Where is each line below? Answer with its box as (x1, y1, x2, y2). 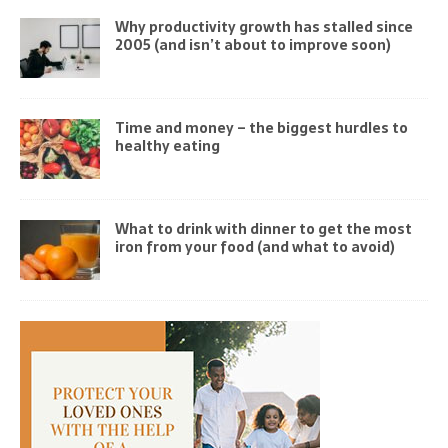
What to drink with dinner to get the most (115, 217, 412, 240)
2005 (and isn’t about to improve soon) (115, 33, 391, 56)
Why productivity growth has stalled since (115, 15, 413, 38)
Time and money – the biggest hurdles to (115, 116, 408, 139)
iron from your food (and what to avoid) (115, 235, 395, 258)
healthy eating (115, 134, 220, 157)
